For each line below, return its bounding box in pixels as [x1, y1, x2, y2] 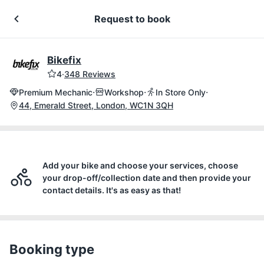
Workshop [104, 87, 144, 97]
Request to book [94, 13, 170, 25]
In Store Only [156, 87, 206, 97]
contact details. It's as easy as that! [42, 185, 181, 195]
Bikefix [47, 54, 81, 66]
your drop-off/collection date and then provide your [42, 173, 251, 183]
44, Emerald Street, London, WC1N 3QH [19, 100, 173, 110]
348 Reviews [64, 68, 115, 79]
